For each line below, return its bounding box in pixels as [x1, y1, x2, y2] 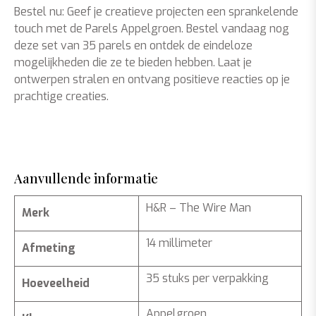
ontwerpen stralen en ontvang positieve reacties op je [14, 72, 290, 87]
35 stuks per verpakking [146, 271, 269, 286]
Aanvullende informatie [14, 170, 158, 187]
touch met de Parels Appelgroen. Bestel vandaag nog [14, 21, 289, 36]
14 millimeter [146, 236, 212, 250]
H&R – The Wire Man [146, 200, 251, 215]
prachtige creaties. [14, 89, 109, 104]
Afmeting [22, 241, 75, 255]
